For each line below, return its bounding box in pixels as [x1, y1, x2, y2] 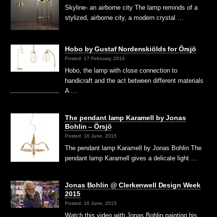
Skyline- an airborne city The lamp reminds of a [65, 4, 198, 12]
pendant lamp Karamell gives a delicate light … [65, 155, 198, 162]
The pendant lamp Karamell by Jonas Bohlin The [65, 144, 202, 152]
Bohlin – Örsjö [65, 123, 112, 131]
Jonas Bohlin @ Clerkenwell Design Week [65, 181, 201, 189]
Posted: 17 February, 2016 [65, 56, 125, 62]
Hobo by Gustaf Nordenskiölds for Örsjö [65, 45, 196, 53]
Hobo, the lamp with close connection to [65, 67, 178, 75]
